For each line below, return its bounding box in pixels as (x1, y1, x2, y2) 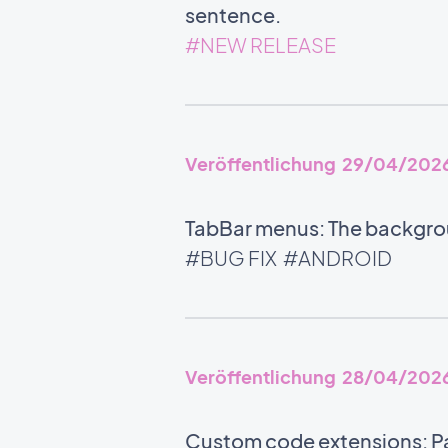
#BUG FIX (184, 245, 280, 270)
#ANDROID (279, 245, 395, 270)
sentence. (184, 2, 284, 27)
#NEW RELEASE (184, 32, 339, 57)
